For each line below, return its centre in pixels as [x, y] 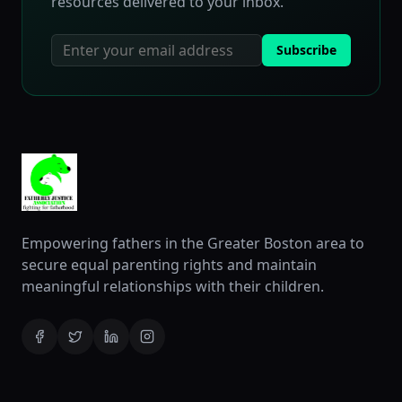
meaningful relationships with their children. [173, 286]
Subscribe [306, 50]
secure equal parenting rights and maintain [169, 265]
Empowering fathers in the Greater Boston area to [193, 243]
